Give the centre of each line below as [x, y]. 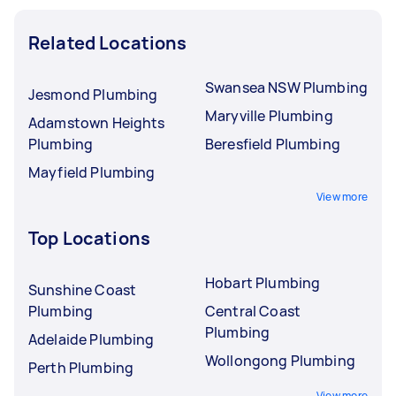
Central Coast [253, 311]
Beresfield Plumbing [273, 144]
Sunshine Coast [83, 289]
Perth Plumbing [81, 367]
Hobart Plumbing [263, 282]
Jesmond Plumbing [93, 94]
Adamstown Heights [97, 122]
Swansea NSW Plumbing [286, 87]
